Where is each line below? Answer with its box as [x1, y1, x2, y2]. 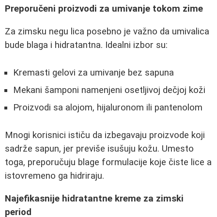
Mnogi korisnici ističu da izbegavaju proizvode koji [5, 130, 205, 141]
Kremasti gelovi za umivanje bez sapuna [13, 67, 174, 78]
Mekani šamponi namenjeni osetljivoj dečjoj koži [13, 84, 205, 95]
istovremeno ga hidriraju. [5, 170, 104, 182]
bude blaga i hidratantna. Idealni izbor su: [5, 40, 168, 50]
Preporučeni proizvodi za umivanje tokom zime [5, 3, 203, 15]
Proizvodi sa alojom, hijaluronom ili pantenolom [13, 102, 202, 113]
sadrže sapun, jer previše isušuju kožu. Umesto [5, 143, 194, 155]
